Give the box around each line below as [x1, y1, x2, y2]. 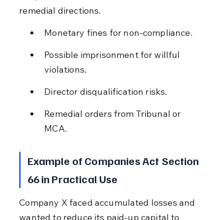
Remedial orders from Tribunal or [44, 108, 183, 119]
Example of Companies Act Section [27, 153, 201, 167]
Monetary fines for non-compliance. [44, 27, 192, 38]
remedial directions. [19, 4, 101, 16]
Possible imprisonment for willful [44, 49, 182, 60]
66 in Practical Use [27, 171, 118, 186]
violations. [44, 63, 87, 75]
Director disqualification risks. [44, 85, 167, 97]
